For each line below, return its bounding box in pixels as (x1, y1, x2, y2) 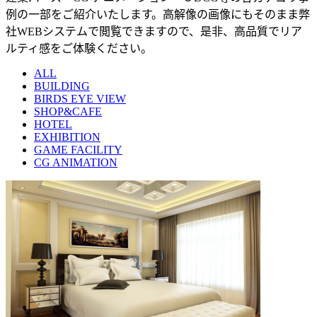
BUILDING (34, 79, 90, 92)
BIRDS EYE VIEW (34, 92, 126, 105)
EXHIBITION (34, 130, 100, 143)
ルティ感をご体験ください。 (6, 42, 152, 54)
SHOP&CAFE (34, 105, 102, 117)
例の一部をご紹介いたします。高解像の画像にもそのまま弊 (6, 8, 310, 21)
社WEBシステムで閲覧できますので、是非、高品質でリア (6, 25, 302, 38)
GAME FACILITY (34, 143, 122, 156)
